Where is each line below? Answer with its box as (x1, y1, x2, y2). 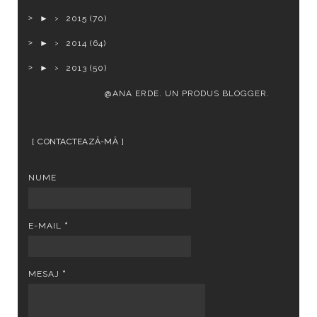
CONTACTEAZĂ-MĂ (38, 137, 118, 147)
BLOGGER (221, 88, 267, 98)
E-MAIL (28, 221, 64, 231)
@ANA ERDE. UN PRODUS (104, 88, 222, 98)
